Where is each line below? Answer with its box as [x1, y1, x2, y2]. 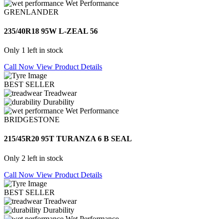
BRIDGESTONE [4, 115, 60, 124]
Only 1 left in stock [4, 46, 63, 55]
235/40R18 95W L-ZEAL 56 [4, 26, 98, 35]
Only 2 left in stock [4, 153, 63, 162]
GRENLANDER [4, 7, 59, 16]
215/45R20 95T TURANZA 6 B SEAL [4, 134, 132, 143]
